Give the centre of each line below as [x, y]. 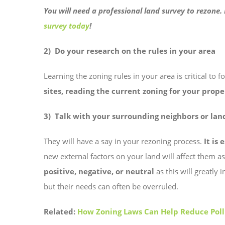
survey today [67, 26]
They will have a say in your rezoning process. [123, 141]
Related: [61, 212]
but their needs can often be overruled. [112, 187]
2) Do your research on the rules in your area [130, 51]
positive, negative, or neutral [99, 172]
